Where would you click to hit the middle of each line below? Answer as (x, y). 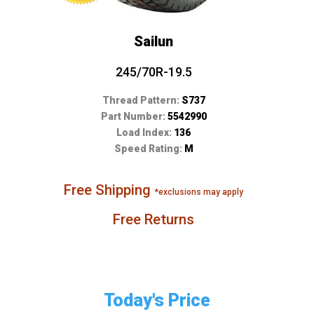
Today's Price (157, 301)
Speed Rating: (149, 149)
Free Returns (154, 220)
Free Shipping (109, 190)
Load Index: (145, 133)
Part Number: (134, 117)
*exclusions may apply (199, 192)
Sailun (154, 42)
